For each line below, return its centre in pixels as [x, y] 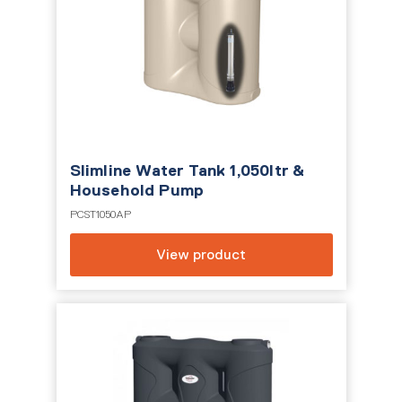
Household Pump [137, 190]
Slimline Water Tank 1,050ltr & [187, 170]
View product [201, 254]
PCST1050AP [100, 214]
